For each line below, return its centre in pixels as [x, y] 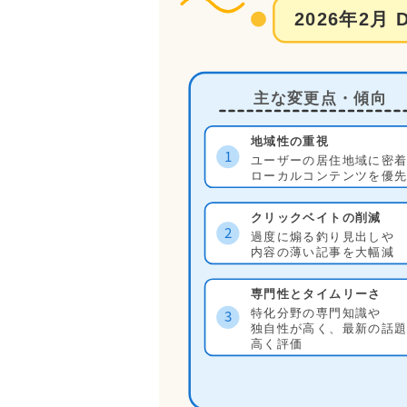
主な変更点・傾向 [320, 98]
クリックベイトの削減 [316, 218]
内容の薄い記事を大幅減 [322, 253]
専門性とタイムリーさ [316, 294]
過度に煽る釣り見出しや [322, 237]
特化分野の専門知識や [316, 314]
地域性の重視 [289, 142]
